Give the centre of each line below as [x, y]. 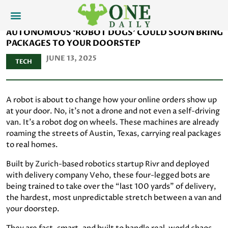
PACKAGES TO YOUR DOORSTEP [73, 43]
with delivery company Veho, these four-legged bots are [108, 175]
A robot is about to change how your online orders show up [111, 100]
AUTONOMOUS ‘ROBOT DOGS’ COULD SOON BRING [115, 33]
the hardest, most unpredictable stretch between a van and [114, 198]
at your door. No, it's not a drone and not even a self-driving [113, 111]
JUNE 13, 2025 [72, 58]
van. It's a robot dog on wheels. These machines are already [112, 122]
